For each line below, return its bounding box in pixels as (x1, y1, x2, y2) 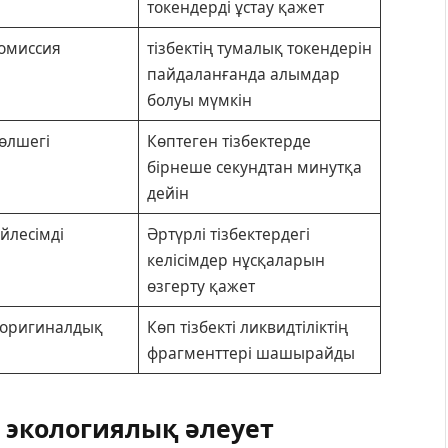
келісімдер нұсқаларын (146, 248, 325, 271)
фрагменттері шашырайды (146, 341, 355, 364)
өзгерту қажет (146, 274, 255, 297)
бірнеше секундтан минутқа (146, 155, 362, 178)
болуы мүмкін (146, 88, 252, 111)
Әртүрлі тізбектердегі (146, 222, 310, 245)
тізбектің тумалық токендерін (146, 36, 372, 59)
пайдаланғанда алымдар (146, 62, 340, 85)
